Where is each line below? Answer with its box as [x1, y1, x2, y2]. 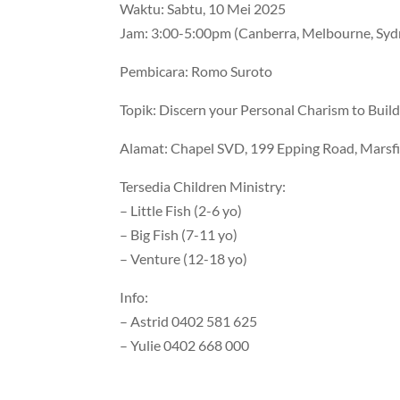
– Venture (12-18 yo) [120, 250, 248, 268]
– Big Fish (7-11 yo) [120, 226, 241, 244]
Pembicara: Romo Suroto [120, 62, 273, 80]
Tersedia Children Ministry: [120, 178, 287, 196]
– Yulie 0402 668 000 [120, 337, 250, 354]
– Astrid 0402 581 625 [120, 312, 258, 330]
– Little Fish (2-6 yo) [120, 202, 246, 220]
